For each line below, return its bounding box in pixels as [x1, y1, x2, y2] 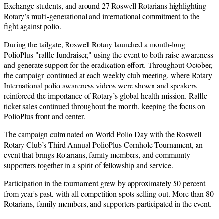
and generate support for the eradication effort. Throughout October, [4, 59, 213, 70]
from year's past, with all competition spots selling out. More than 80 [4, 188, 214, 198]
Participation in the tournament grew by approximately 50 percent [4, 177, 205, 188]
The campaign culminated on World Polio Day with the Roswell [4, 129, 201, 139]
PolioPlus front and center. [4, 110, 85, 121]
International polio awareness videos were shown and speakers [4, 80, 197, 90]
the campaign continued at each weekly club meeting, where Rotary [4, 69, 212, 80]
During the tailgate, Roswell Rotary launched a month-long [4, 39, 185, 49]
